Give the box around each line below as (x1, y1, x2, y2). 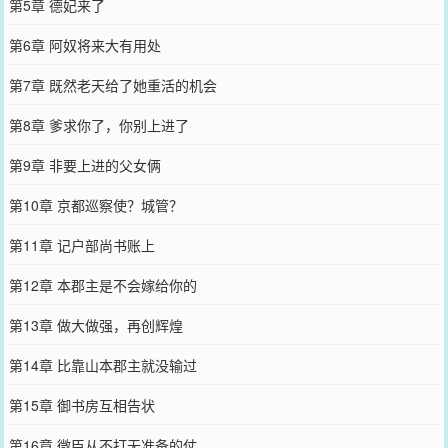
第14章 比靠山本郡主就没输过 (8, 354, 197, 375)
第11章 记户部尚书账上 (8, 234, 155, 255)
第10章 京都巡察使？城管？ (8, 194, 183, 215)
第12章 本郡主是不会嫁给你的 (8, 274, 197, 295)
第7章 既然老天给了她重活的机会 (8, 74, 217, 95)
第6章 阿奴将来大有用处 (8, 34, 161, 55)
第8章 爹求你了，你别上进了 (8, 114, 189, 135)
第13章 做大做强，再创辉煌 (8, 314, 183, 335)
